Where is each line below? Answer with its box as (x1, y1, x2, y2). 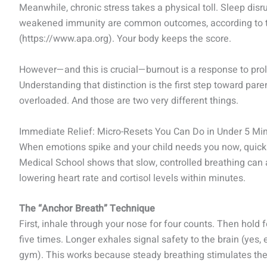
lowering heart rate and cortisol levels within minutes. (19, 170, 246, 185)
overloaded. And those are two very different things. (19, 93, 238, 108)
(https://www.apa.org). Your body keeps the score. (19, 32, 231, 46)
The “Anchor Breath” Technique (19, 201, 155, 216)
